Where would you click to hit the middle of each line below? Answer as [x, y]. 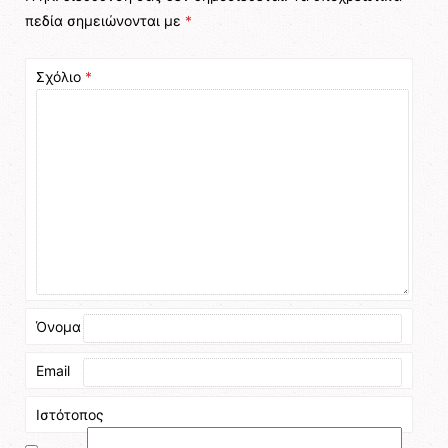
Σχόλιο [61, 76]
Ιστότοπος [70, 414]
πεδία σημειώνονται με [105, 20]
